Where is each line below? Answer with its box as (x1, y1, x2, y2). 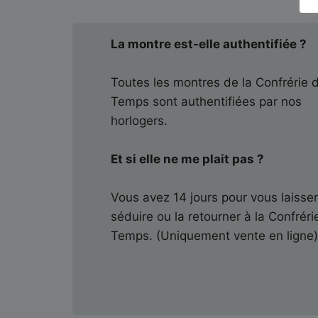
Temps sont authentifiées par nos (111, 94, 302, 109)
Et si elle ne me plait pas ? (111, 151, 265, 166)
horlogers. (111, 113, 168, 128)
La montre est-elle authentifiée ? (111, 36, 307, 51)
